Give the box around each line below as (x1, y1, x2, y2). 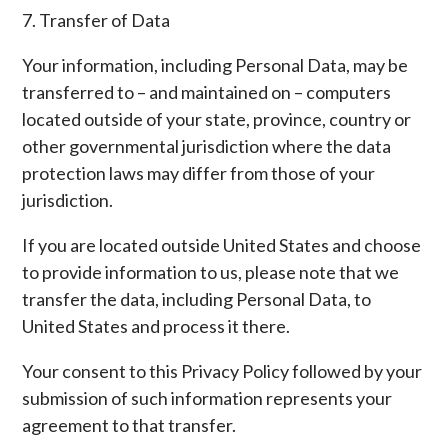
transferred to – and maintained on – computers (22, 81, 392, 103)
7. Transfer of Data (22, 9, 171, 31)
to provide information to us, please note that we (22, 261, 400, 283)
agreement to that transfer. (22, 414, 237, 436)
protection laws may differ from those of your (22, 162, 376, 184)
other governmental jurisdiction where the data (22, 135, 392, 157)
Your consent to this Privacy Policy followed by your (22, 360, 423, 382)
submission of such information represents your (22, 387, 393, 409)
